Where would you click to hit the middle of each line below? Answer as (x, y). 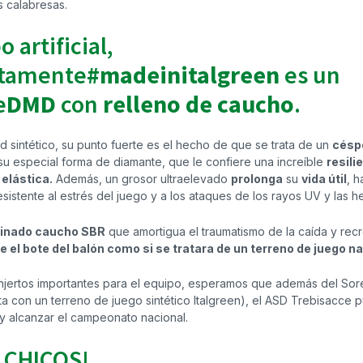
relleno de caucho (199, 103)
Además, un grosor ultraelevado (142, 179)
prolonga (257, 179)
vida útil (324, 179)
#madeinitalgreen (183, 74)
